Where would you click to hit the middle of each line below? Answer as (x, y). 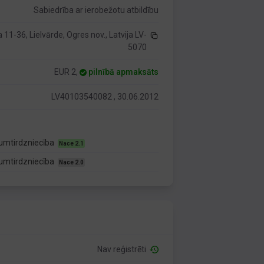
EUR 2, (67, 72)
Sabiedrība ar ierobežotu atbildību (96, 10)
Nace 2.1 (72, 143)
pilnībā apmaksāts (124, 72)
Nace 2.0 (72, 162)
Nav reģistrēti (124, 249)
